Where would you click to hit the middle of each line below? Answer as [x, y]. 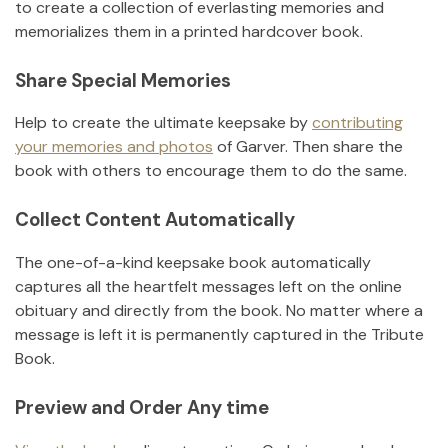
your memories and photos [114, 147]
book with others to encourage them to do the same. [211, 171]
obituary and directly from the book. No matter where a [219, 311]
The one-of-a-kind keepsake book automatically [193, 263]
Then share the [347, 147]
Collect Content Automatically [155, 220]
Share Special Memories [123, 80]
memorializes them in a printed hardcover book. [189, 31]
